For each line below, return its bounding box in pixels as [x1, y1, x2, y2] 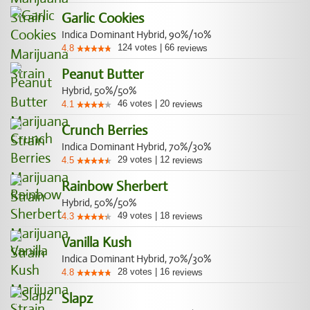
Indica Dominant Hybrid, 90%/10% [62, 28, 211, 41]
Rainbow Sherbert [62, 178, 167, 195]
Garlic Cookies [62, 10, 144, 27]
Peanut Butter [62, 66, 144, 83]
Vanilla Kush [62, 234, 131, 251]
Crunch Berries [62, 122, 147, 139]
